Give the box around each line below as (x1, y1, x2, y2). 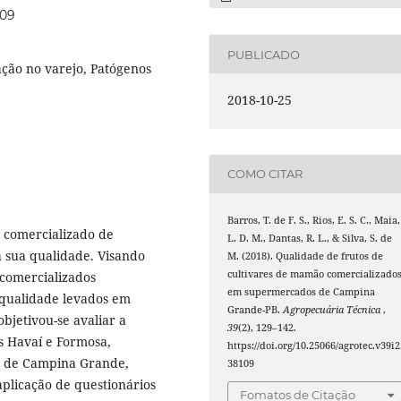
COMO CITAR (227, 166, 303, 181)
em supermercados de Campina (227, 285, 376, 298)
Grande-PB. (227, 303, 284, 316)
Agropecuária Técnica (283, 303, 384, 316)
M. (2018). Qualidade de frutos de (227, 249, 384, 262)
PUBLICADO (227, 47, 301, 62)
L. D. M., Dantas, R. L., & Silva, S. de (227, 231, 393, 244)
